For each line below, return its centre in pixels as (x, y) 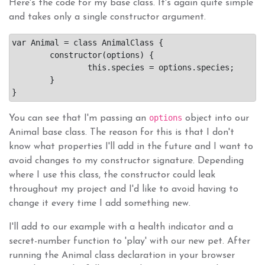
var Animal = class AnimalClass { (88, 42)
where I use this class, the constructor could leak (112, 175)
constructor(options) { (31, 55)
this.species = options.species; (50, 67)
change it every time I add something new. (100, 203)
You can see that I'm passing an (79, 118)
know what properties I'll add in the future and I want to (131, 146)
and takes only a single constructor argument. (107, 17)
